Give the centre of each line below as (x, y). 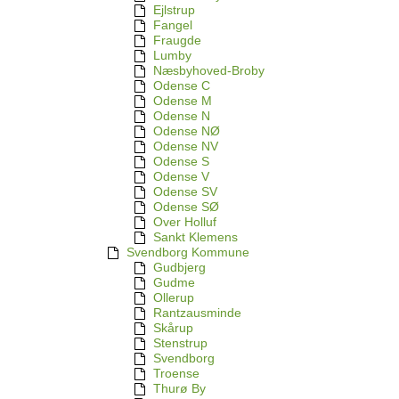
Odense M (183, 101)
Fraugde (177, 41)
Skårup (173, 328)
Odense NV (186, 147)
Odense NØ (187, 131)
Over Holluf (185, 222)
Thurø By (179, 389)
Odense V (181, 177)
